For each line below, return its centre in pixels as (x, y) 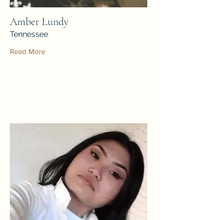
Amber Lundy (39, 21)
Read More (27, 51)
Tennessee (29, 34)
